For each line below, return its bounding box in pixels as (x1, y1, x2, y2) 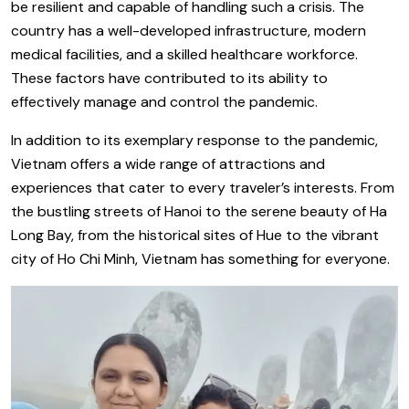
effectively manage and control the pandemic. (11, 92, 318, 111)
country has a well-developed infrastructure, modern (11, 21, 366, 40)
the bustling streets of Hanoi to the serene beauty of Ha (11, 202, 387, 221)
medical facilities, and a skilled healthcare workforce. (11, 45, 358, 64)
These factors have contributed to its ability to (11, 68, 328, 88)
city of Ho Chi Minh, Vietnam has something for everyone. (11, 249, 390, 268)
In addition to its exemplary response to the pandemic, (11, 131, 378, 150)
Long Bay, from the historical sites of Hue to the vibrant (11, 225, 379, 245)
